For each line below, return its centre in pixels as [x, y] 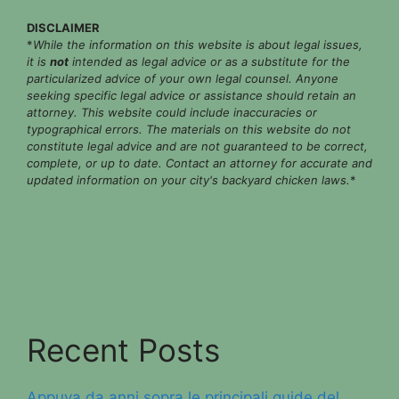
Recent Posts [123, 350]
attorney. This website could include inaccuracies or [172, 112]
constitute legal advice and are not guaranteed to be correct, [197, 146]
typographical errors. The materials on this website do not [189, 129]
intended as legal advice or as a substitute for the [209, 61]
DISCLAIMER [63, 27]
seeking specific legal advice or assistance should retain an [191, 95]
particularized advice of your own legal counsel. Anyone [183, 78]
